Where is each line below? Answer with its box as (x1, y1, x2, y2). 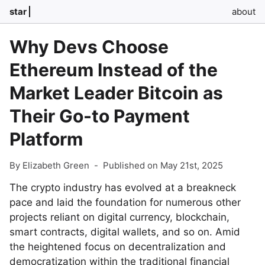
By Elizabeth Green (9, 160, 89, 171)
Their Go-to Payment (9, 105, 190, 127)
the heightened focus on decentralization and (9, 241, 226, 253)
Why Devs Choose (9, 36, 169, 57)
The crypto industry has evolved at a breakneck (9, 182, 236, 193)
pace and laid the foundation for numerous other (9, 196, 241, 208)
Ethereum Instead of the (9, 59, 218, 80)
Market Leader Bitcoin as (9, 82, 223, 104)
